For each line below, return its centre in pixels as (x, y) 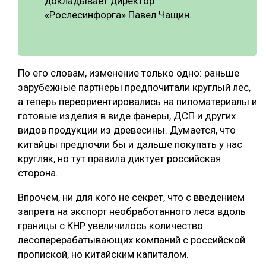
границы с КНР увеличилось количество (110, 226)
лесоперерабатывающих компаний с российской (132, 240)
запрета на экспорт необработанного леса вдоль (132, 212)
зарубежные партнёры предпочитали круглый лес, (134, 88)
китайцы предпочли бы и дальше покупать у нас (130, 145)
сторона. (38, 173)
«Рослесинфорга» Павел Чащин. (118, 15)
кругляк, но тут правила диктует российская (119, 159)
